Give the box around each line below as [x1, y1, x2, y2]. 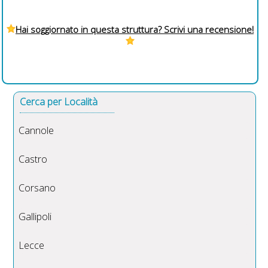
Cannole [19, 124, 54, 138]
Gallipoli [19, 210, 52, 224]
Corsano [19, 181, 56, 195]
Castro [19, 153, 48, 166]
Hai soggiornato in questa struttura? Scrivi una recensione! [16, 23, 254, 36]
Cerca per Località [20, 95, 98, 109]
